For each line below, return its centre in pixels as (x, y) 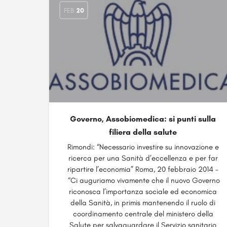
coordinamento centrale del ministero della (143, 214)
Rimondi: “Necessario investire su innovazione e (143, 147)
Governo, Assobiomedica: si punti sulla (143, 119)
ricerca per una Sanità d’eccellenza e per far (143, 158)
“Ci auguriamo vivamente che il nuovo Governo (143, 180)
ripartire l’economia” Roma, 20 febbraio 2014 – (143, 169)
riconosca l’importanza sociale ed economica (143, 192)
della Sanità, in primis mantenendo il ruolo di (143, 203)
